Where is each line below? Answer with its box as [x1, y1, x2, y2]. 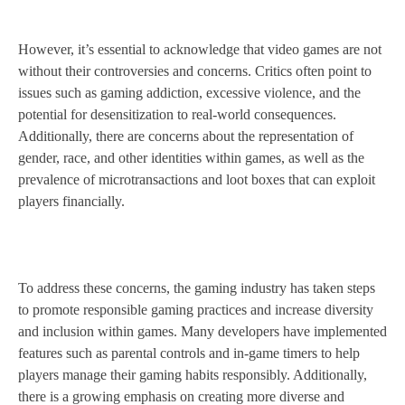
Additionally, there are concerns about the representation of [18, 128, 353, 145]
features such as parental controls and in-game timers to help [18, 345, 360, 362]
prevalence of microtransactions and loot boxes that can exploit [18, 172, 375, 188]
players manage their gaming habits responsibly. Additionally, [18, 367, 367, 383]
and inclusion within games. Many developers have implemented [18, 324, 387, 340]
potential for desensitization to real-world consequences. [18, 107, 336, 123]
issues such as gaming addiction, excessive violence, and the [18, 85, 361, 101]
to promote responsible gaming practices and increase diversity [18, 302, 373, 318]
